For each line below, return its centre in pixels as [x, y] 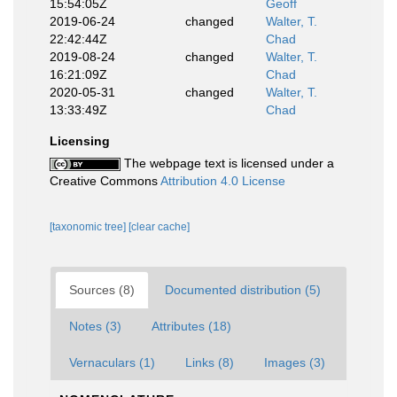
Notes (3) [95, 326]
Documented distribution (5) [243, 290]
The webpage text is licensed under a [227, 163]
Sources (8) [102, 290]
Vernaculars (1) [112, 362]
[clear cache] [159, 227]
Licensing [80, 141]
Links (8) [210, 362]
